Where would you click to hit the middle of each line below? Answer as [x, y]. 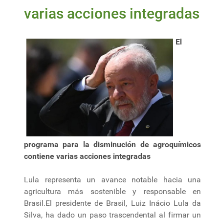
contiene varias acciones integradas [87, 156]
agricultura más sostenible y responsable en [112, 192]
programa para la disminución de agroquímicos [112, 145]
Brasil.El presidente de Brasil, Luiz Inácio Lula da [112, 203]
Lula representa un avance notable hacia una [112, 180]
